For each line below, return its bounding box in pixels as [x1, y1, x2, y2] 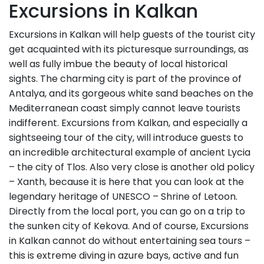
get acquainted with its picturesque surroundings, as [9, 42, 249, 57]
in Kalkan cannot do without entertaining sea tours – [9, 234, 250, 248]
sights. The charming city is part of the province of [9, 72, 242, 86]
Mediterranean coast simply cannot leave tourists [9, 101, 240, 115]
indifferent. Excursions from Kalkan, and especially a [9, 116, 247, 130]
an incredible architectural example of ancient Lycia [9, 146, 250, 160]
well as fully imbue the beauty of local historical [9, 57, 227, 71]
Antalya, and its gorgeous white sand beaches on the [9, 87, 253, 101]
